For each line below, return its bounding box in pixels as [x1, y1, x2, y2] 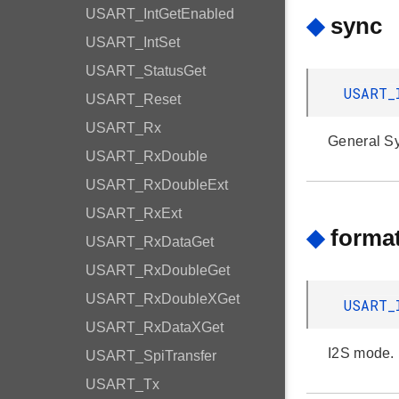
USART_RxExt [85, 206, 182, 221]
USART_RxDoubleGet [85, 263, 230, 278]
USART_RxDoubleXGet [85, 291, 240, 306]
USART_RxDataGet [85, 234, 214, 249]
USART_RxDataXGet [85, 320, 224, 335]
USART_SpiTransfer [85, 348, 216, 363]
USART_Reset [85, 92, 181, 107]
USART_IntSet [85, 35, 180, 50]
